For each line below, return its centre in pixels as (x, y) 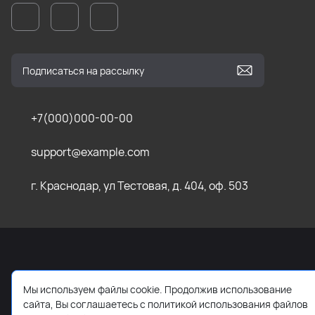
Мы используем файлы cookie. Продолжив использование (157, 289)
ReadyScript (265, 287)
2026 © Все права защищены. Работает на (123, 287)
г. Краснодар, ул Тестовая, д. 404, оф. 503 (140, 186)
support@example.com (90, 152)
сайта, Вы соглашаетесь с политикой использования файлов (166, 304)
